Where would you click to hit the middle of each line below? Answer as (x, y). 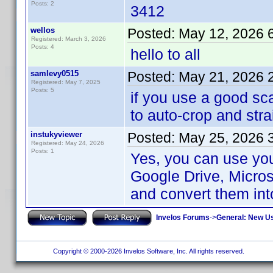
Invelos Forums (183, 217)
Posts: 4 (43, 47)
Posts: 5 (43, 90)
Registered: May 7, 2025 (66, 82)
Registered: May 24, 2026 (68, 143)
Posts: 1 (43, 151)
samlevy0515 (55, 73)
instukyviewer (56, 134)
